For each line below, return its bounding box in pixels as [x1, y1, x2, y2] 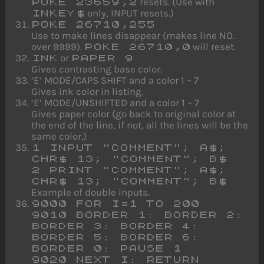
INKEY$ [31, 8, 85, 18]
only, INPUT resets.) [85, 6, 174, 19]
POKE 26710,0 [84, 42, 191, 51]
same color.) [31, 130, 87, 142]
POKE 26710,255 [31, 19, 156, 29]
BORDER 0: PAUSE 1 [31, 243, 182, 253]
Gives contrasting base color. [31, 62, 163, 75]
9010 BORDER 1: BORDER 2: [31, 210, 244, 219]
